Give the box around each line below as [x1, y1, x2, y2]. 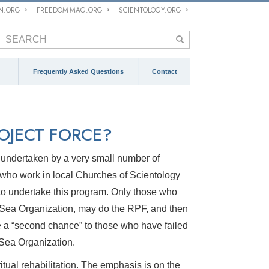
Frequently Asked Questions [33, 68, 124, 75]
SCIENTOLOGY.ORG [119, 5, 181, 16]
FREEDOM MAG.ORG [37, 5, 103, 16]
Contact [151, 68, 177, 75]
